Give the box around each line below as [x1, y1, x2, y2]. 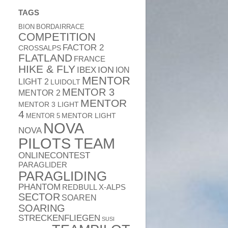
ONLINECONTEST [18, 150, 90, 160]
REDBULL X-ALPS [62, 183, 126, 191]
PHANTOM [18, 182, 61, 192]
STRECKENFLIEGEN [18, 213, 100, 223]
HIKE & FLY [18, 63, 75, 75]
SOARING [18, 203, 65, 214]
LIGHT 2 [18, 77, 49, 86]
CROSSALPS [18, 44, 61, 52]
